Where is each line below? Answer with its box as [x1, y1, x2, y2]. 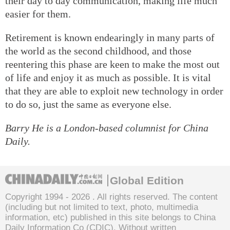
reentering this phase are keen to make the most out [5, 58, 220, 70]
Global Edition [110, 174, 184, 186]
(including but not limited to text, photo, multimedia [5, 202, 198, 212]
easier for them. [5, 8, 71, 20]
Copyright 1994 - [5, 191, 71, 202]
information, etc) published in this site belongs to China [5, 212, 216, 222]
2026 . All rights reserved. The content [71, 191, 218, 202]
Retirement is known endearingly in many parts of [5, 31, 215, 43]
